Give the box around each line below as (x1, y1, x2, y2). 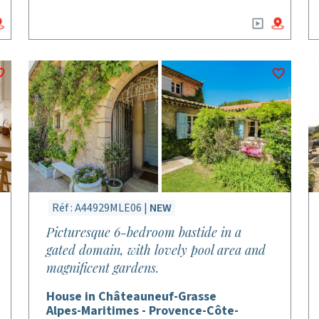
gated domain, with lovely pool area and (46, 241, 266, 258)
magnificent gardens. (46, 259, 159, 276)
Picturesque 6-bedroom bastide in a (46, 224, 242, 241)
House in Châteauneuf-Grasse (46, 288, 217, 305)
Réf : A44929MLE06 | (52, 200, 150, 216)
